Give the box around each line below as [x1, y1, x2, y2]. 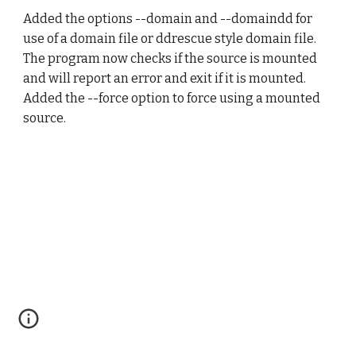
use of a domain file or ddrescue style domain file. [23, 31, 317, 46]
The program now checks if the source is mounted [23, 51, 318, 66]
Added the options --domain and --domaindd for [23, 11, 313, 26]
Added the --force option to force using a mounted [23, 91, 321, 106]
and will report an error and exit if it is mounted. [23, 71, 307, 86]
